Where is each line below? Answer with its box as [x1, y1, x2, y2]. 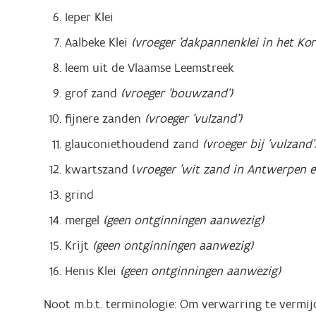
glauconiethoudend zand [65, 135, 199, 152]
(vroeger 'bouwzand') [121, 85, 236, 102]
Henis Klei [65, 262, 120, 279]
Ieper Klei [65, 8, 114, 25]
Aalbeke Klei [65, 34, 131, 51]
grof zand [65, 85, 121, 102]
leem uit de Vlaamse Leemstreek [65, 59, 234, 76]
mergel [65, 212, 103, 229]
